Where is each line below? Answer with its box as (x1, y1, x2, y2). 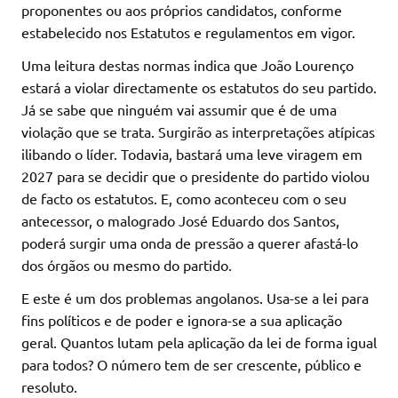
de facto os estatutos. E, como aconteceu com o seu (21, 189, 346, 208)
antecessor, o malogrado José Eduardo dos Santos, (21, 211, 339, 230)
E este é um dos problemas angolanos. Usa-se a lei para (21, 289, 369, 307)
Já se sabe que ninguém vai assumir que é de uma (21, 100, 337, 119)
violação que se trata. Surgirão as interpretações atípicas (21, 123, 375, 141)
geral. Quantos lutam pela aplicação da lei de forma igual (21, 333, 377, 352)
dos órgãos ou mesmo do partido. (21, 256, 232, 275)
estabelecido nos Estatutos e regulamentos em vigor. (21, 23, 355, 42)
